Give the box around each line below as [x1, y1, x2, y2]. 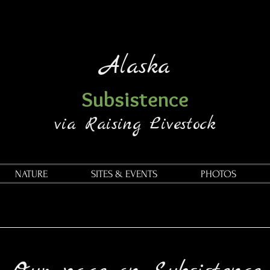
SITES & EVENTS [91, 168, 157, 180]
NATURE [14, 168, 48, 180]
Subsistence [81, 86, 189, 112]
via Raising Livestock [54, 113, 216, 136]
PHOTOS [201, 168, 236, 180]
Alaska [100, 52, 170, 83]
